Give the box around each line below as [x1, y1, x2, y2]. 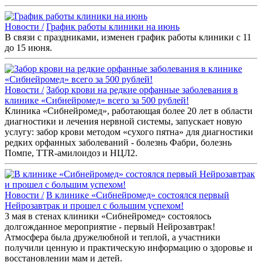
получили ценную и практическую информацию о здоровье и [5, 243, 253, 253]
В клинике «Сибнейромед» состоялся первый [46, 190, 229, 201]
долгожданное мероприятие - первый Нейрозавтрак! [5, 222, 215, 232]
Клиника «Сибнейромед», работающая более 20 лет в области [5, 106, 253, 116]
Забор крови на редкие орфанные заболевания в [46, 85, 238, 95]
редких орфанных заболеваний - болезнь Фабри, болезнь [5, 137, 232, 148]
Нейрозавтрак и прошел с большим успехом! [5, 201, 184, 211]
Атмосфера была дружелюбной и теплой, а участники [5, 232, 220, 243]
